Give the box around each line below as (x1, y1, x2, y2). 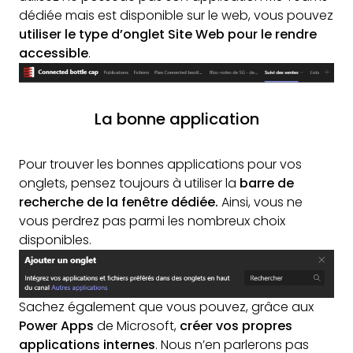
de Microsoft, (94, 317, 180, 336)
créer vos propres (180, 317, 292, 336)
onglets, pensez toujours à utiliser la (19, 174, 240, 193)
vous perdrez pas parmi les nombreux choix (19, 212, 285, 231)
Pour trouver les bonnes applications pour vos (19, 155, 302, 174)
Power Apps (19, 317, 94, 336)
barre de (240, 174, 294, 193)
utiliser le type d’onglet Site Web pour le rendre (19, 25, 317, 44)
